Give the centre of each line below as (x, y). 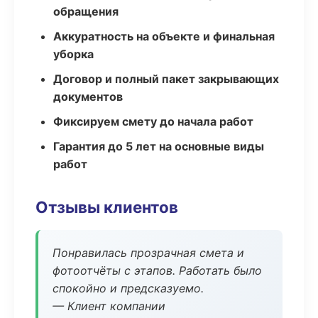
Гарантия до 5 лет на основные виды (159, 146)
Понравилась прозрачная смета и (148, 253)
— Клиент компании (109, 306)
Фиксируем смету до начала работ (153, 121)
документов (88, 97)
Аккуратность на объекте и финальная (164, 36)
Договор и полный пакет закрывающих (166, 79)
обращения (86, 11)
